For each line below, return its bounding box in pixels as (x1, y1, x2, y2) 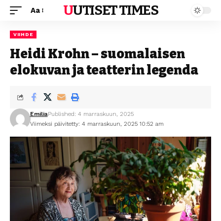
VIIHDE (13, 32, 34, 37)
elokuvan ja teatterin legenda (10, 63, 198, 78)
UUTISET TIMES (73, 2, 158, 18)
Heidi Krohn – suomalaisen (10, 46, 185, 62)
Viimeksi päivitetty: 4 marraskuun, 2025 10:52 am (30, 120, 164, 127)
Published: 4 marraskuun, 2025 (47, 110, 134, 117)
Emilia (30, 110, 48, 117)
